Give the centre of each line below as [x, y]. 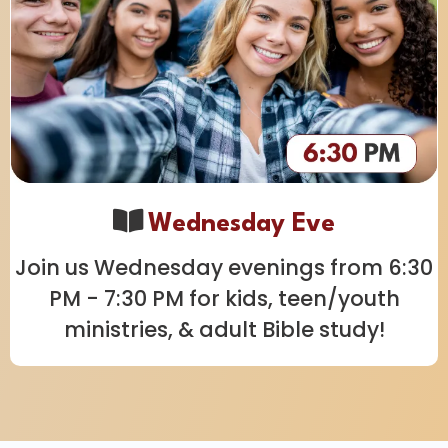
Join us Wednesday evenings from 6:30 [224, 267]
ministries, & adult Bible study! [224, 329]
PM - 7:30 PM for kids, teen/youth [224, 298]
